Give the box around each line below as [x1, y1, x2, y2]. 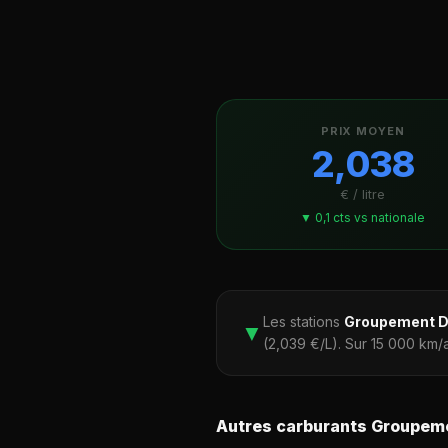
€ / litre [340, 186, 386, 202]
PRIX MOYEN [320, 124, 405, 138]
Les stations [263, 313, 344, 330]
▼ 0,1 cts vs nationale [300, 210, 426, 225]
